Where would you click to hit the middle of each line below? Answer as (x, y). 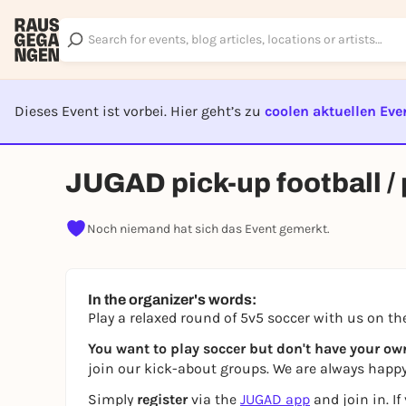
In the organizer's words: (172, 300)
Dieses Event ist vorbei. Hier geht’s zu (140, 111)
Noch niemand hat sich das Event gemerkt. (208, 228)
